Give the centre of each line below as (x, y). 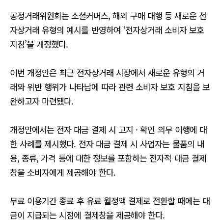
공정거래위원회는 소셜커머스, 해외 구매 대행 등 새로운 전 (108, 15)
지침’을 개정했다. (39, 44)
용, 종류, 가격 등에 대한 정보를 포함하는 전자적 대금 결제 (108, 158)
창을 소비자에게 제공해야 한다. (63, 172)
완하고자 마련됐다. (42, 101)
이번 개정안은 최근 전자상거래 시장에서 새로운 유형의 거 (107, 72)
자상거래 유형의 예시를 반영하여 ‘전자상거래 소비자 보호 (107, 30)
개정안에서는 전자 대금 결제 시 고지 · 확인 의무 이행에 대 (109, 129)
